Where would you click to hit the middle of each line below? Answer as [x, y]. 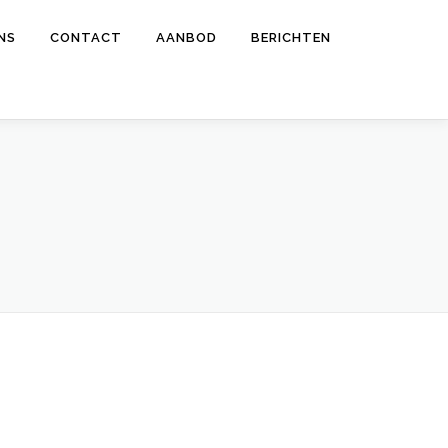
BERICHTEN [291, 37]
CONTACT [86, 37]
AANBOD [186, 37]
